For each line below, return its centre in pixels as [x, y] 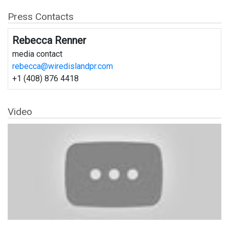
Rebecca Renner [49, 41]
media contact [37, 54]
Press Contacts [41, 16]
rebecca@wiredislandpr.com [63, 66]
